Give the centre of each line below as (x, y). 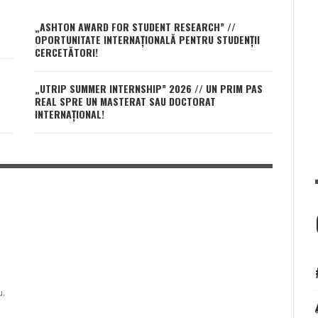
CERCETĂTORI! (66, 53)
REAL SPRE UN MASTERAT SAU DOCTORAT (125, 102)
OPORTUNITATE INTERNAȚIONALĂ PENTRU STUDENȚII (147, 40)
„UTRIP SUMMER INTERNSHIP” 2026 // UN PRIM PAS (149, 89)
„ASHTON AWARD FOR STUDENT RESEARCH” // (135, 27)
